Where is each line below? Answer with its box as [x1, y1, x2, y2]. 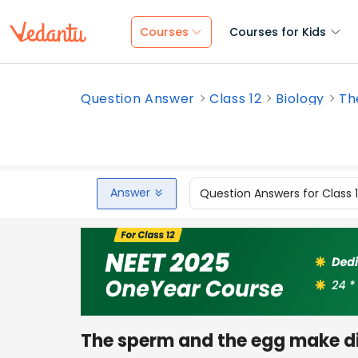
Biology [276, 89, 325, 108]
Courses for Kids [229, 24, 326, 40]
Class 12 [209, 89, 262, 108]
